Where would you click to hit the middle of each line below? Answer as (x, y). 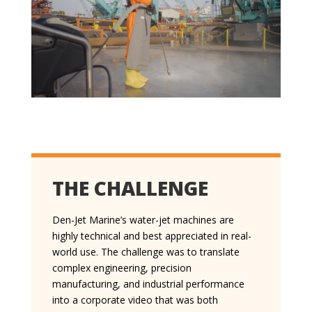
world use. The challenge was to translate (146, 251)
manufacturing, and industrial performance (148, 283)
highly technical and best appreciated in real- (151, 235)
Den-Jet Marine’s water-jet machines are (143, 219)
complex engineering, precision (122, 267)
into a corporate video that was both (135, 299)
